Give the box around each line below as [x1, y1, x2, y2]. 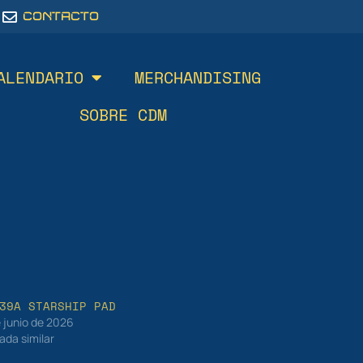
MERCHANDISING [134, 65, 261, 89]
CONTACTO [22, 10, 99, 23]
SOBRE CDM [79, 102, 168, 126]
